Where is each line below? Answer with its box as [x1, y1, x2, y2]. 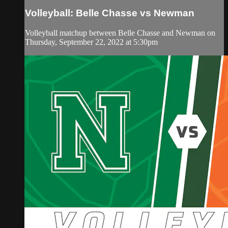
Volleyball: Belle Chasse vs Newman [25, 8, 194, 19]
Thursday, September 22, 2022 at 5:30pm [25, 37, 158, 46]
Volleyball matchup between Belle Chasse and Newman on [25, 28, 215, 37]
